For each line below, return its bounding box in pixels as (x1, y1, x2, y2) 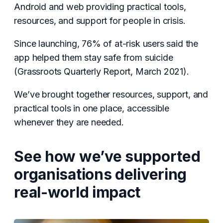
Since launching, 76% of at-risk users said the (14, 38, 198, 49)
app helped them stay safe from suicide (14, 52, 173, 63)
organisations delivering (14, 165, 187, 183)
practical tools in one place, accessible (14, 103, 170, 113)
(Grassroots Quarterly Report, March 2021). (14, 66, 189, 77)
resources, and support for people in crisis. (14, 15, 186, 26)
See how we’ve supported (14, 147, 201, 165)
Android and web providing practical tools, (14, 1, 186, 12)
